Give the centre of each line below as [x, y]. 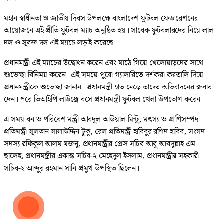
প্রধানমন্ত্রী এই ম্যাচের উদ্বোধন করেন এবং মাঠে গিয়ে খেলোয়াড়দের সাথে [104, 63]
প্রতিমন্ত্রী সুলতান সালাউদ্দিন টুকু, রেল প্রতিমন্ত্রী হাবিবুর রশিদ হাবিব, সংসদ [104, 132]
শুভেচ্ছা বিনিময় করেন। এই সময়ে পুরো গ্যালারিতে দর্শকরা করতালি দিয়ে [104, 75]
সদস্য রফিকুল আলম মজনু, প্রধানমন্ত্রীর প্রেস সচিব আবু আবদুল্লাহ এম [99, 144]
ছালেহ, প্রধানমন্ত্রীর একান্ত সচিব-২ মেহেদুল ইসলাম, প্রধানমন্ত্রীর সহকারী [101, 156]
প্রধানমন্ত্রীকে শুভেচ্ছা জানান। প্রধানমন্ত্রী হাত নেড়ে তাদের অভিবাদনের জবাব [108, 88]
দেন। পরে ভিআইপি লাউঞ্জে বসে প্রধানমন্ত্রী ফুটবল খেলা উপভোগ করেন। [104, 100]
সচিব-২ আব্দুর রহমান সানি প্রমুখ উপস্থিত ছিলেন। [72, 169]
